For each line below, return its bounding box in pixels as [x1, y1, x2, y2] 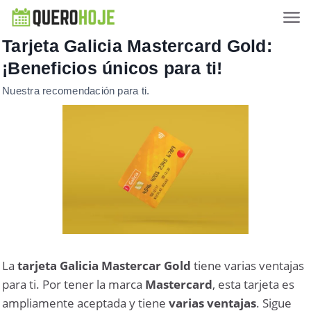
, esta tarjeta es [212, 276, 295, 293]
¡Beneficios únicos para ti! [2, 58, 223, 78]
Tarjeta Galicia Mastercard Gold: [2, 36, 272, 56]
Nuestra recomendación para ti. [2, 85, 150, 96]
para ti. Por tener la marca [2, 276, 146, 293]
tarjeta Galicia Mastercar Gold [17, 258, 192, 274]
